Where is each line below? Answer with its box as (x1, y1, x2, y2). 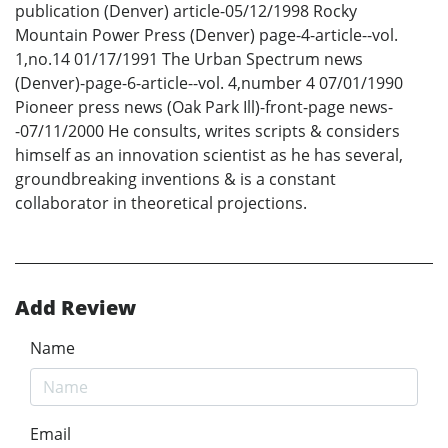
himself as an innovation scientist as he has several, (15, 144, 403, 167)
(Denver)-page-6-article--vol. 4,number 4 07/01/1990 (15, 72, 403, 95)
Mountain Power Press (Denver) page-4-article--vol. (15, 24, 398, 47)
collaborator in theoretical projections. (15, 192, 307, 215)
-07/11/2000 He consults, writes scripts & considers (15, 120, 400, 143)
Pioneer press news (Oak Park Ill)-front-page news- (15, 96, 393, 119)
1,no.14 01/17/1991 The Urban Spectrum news (15, 48, 363, 71)
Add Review (15, 294, 136, 322)
